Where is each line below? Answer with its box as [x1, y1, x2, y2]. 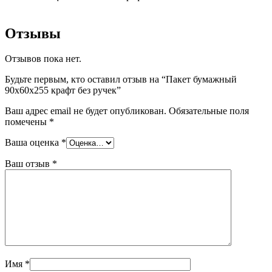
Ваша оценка [5, 137, 61, 148]
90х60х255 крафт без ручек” [5, 85, 121, 96]
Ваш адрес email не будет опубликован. [5, 106, 166, 117]
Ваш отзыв [5, 158, 52, 169]
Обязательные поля [169, 106, 249, 117]
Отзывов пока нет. [5, 53, 81, 64]
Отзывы [5, 25, 61, 41]
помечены [5, 117, 49, 127]
